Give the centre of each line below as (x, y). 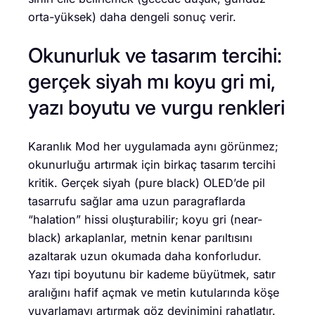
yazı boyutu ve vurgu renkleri (156, 108)
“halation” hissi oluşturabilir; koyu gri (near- (145, 219)
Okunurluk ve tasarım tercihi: (155, 56)
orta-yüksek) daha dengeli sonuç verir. (132, 17)
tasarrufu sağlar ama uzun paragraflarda (137, 201)
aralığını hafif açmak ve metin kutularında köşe (154, 292)
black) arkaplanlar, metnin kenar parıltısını (140, 237)
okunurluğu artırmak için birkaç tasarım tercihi (152, 164)
